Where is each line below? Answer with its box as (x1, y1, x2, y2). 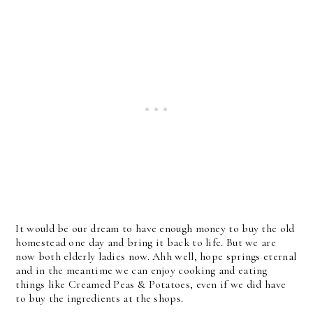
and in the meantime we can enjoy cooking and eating (15, 263, 268, 277)
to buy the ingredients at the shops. (15, 291, 184, 305)
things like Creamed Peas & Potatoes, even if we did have (15, 277, 286, 291)
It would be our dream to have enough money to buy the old (15, 221, 295, 235)
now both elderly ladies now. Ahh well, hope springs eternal (15, 249, 297, 263)
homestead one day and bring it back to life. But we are (15, 235, 276, 249)
